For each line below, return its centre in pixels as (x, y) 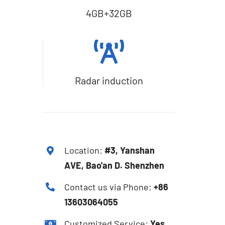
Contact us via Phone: (109, 187)
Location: (85, 150)
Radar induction (109, 81)
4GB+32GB (109, 13)
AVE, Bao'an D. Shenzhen (115, 165)
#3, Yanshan (130, 150)
